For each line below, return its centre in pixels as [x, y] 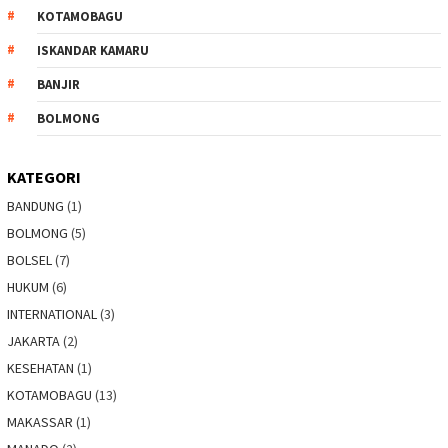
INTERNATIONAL [52, 313]
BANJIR [58, 84]
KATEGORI [44, 176]
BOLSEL [29, 259]
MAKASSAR [40, 421]
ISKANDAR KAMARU [93, 50]
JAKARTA [33, 340]
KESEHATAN [40, 367]
